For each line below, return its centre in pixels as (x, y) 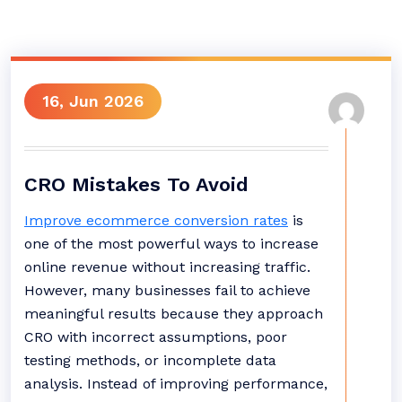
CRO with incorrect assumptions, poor (156, 337)
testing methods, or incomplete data (150, 360)
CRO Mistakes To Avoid (136, 184)
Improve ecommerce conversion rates (156, 220)
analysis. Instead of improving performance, (176, 384)
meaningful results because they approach (174, 314)
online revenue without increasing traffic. (167, 267)
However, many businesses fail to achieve (167, 290)
